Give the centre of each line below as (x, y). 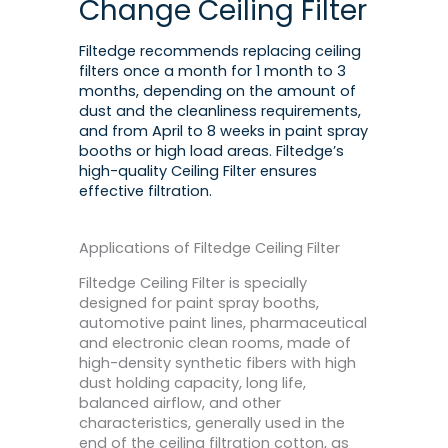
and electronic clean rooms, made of (215, 343)
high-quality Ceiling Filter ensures (198, 170)
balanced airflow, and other (180, 403)
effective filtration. (145, 190)
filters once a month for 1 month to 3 (212, 70)
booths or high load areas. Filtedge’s (211, 150)
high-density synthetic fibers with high (217, 363)
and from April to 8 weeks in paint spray (223, 130)
